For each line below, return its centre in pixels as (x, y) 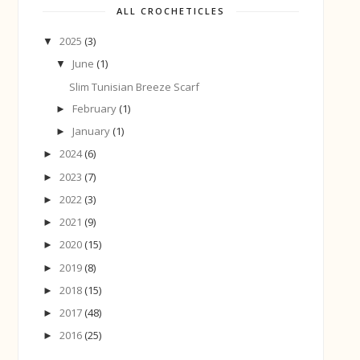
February (96, 108)
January (92, 131)
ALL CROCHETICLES (171, 11)
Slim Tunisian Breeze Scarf (134, 86)
